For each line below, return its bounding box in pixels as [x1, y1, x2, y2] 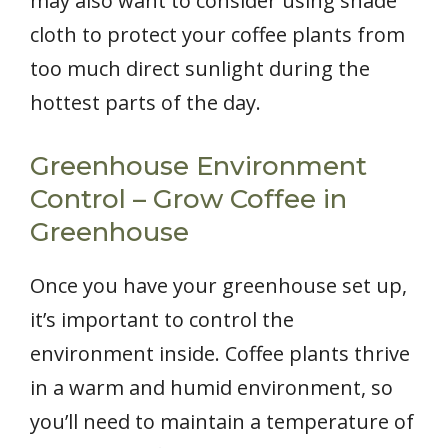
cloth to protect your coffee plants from [30, 21, 405, 49]
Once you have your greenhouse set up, [30, 272, 407, 300]
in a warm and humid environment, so [30, 374, 393, 402]
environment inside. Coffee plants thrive [30, 340, 410, 368]
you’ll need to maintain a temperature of [30, 408, 414, 436]
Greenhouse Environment [30, 150, 367, 183]
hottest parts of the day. [30, 89, 261, 117]
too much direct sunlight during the [30, 55, 370, 83]
